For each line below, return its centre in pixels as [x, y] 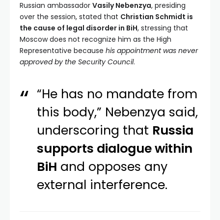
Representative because [63, 51]
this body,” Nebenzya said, [118, 112]
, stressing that [163, 28]
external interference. [102, 185]
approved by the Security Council [77, 62]
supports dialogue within [115, 149]
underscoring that [95, 131]
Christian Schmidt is [157, 17]
